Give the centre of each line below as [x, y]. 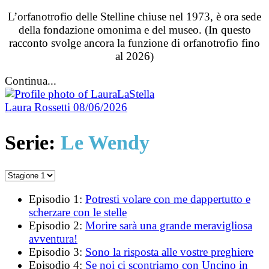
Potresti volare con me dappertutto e [168, 199]
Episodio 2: [57, 225]
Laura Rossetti [39, 107]
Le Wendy [105, 142]
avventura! [53, 238]
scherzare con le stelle [78, 212]
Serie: [33, 142]
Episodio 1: [57, 199]
